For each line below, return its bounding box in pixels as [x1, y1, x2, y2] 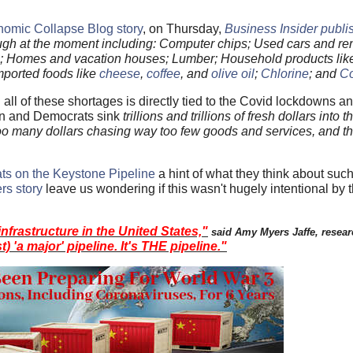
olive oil [211, 66, 255, 80]
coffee [147, 66, 180, 80]
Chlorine [261, 66, 309, 80]
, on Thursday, [143, 21, 225, 35]
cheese [99, 66, 140, 80]
